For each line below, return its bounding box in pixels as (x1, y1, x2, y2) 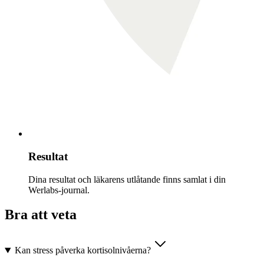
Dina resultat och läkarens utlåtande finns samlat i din (28, 174, 226, 184)
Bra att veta (5, 207, 77, 223)
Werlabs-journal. (28, 184, 90, 195)
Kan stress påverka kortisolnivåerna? (14, 245, 151, 256)
